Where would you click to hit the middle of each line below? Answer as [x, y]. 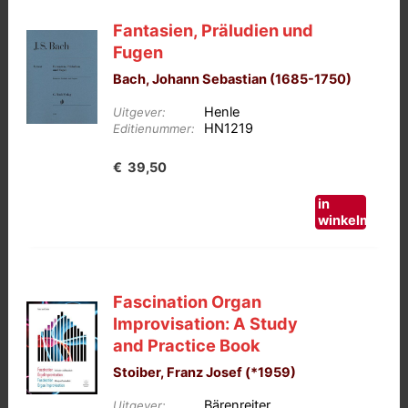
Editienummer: [154, 129]
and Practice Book [187, 345]
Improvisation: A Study [206, 323]
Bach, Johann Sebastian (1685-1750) [233, 80]
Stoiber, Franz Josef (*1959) [205, 373]
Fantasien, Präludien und [214, 31]
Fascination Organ [188, 301]
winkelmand [357, 220]
